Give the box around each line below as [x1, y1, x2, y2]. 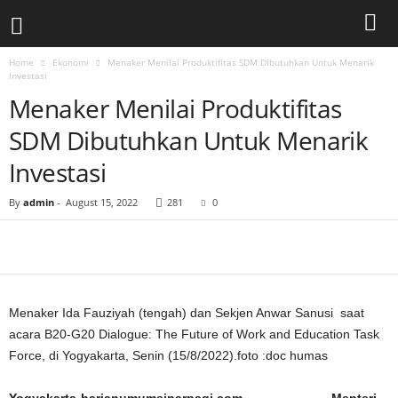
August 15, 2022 [66, 195, 138, 209]
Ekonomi [52, 56, 89, 68]
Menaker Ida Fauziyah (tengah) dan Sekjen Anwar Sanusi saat [9, 306, 364, 320]
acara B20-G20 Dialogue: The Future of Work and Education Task [9, 327, 379, 341]
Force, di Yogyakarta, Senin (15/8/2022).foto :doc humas [9, 348, 328, 362]
